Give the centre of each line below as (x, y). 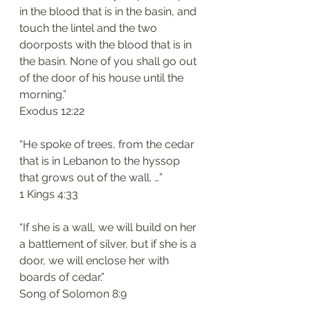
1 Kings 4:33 (49, 194)
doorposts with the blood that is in (107, 45)
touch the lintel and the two (90, 28)
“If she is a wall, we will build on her (109, 227)
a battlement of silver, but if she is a (109, 244)
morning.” (43, 94)
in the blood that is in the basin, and (109, 11)
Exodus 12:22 (52, 111)
